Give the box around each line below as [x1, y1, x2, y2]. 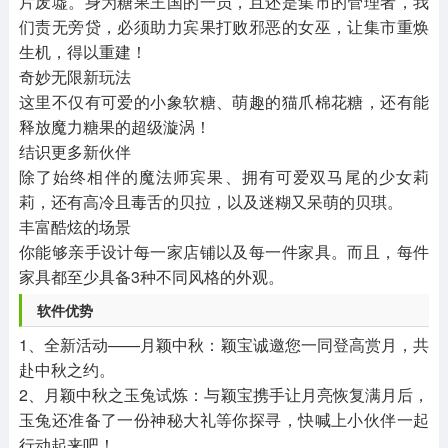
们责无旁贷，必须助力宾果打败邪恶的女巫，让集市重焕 [18, 15, 430, 39]
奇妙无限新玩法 [18, 65, 131, 89]
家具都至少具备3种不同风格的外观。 [18, 265, 284, 289]
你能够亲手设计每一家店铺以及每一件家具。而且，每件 [18, 240, 430, 264]
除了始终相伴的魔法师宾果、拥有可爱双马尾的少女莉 [18, 165, 430, 189]
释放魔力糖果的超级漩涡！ [18, 115, 211, 139]
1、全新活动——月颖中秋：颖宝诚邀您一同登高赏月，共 [18, 333, 430, 357]
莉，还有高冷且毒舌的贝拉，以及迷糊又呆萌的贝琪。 [18, 190, 403, 214]
